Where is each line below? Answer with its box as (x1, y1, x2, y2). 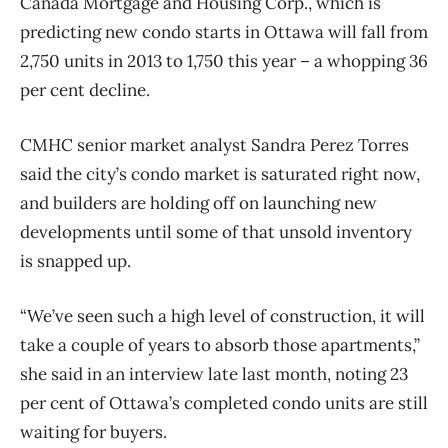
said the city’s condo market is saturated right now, (20, 163, 420, 186)
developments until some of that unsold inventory (20, 221, 412, 244)
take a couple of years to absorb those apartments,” (20, 334, 420, 357)
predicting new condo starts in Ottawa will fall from (20, 21, 428, 44)
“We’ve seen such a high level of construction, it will (20, 305, 425, 328)
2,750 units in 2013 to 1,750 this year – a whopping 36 (20, 50, 428, 73)
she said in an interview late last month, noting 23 (20, 363, 408, 386)
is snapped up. (20, 250, 131, 273)
